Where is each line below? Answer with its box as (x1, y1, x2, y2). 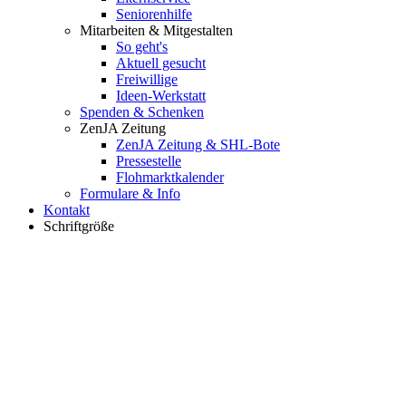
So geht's (116, 38, 168, 54)
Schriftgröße (43, 217, 114, 234)
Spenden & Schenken (80, 103, 204, 120)
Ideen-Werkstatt (116, 87, 206, 103)
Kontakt (43, 201, 90, 217)
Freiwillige (116, 71, 178, 87)
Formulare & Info (80, 185, 180, 201)
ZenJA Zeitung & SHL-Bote (116, 136, 280, 152)
